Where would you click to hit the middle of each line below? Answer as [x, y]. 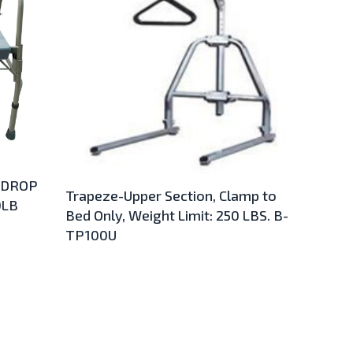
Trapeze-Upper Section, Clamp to [171, 195]
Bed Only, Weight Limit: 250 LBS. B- [177, 215]
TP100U [91, 234]
